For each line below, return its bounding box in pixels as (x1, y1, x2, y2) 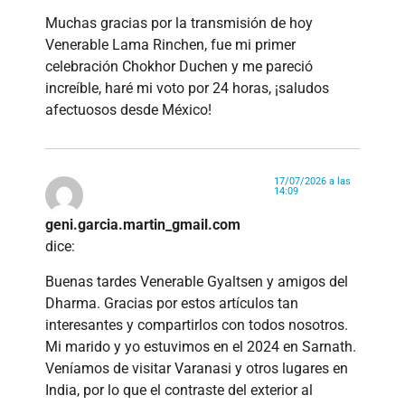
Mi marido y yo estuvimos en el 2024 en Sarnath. (45, 337, 356, 355)
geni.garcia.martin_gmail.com (45, 216, 240, 234)
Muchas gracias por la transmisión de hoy (45, 14, 313, 33)
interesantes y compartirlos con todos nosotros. (45, 316, 348, 334)
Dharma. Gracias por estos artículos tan (45, 294, 298, 312)
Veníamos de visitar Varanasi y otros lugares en (45, 359, 348, 377)
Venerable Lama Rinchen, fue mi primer (45, 36, 296, 54)
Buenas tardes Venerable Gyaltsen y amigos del (45, 272, 348, 290)
